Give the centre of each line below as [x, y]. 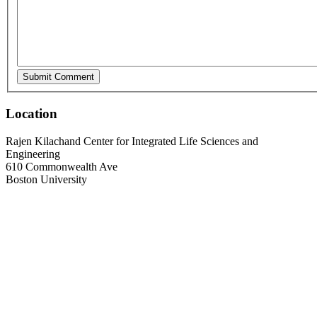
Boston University [46, 179]
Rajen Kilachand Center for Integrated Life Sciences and [132, 141]
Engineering [33, 154]
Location [31, 114]
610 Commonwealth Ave [62, 166]
